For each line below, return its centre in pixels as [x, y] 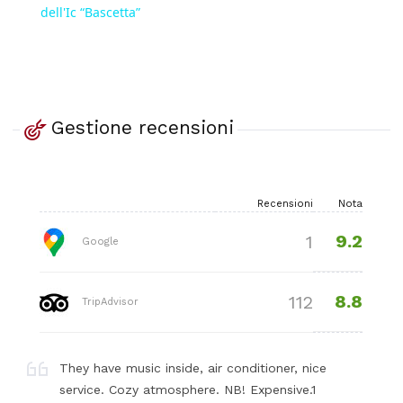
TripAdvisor [109, 301]
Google [99, 241]
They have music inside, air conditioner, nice [193, 367]
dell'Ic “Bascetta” [90, 12]
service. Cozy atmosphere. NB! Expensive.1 [188, 389]
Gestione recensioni [142, 128]
